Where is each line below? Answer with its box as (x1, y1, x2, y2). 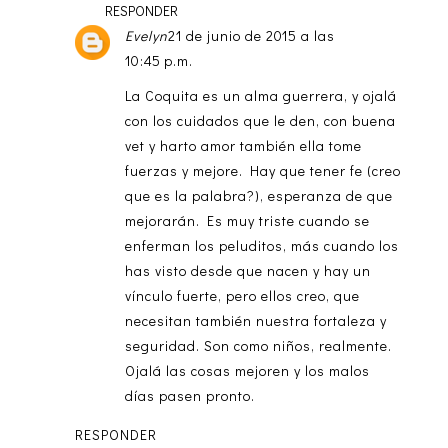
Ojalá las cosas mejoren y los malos (124, 360, 370, 380)
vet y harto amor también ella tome (124, 135, 362, 155)
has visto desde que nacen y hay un (124, 260, 371, 280)
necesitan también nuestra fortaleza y (124, 310, 387, 330)
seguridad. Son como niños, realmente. (124, 335, 392, 355)
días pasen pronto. (124, 385, 255, 405)
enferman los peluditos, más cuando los (124, 235, 399, 255)
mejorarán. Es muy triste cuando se (124, 210, 370, 230)
